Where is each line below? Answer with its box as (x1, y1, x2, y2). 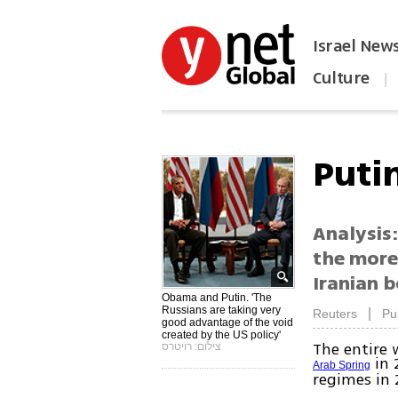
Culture (313, 66, 370, 91)
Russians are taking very (162, 304, 282, 316)
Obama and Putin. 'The (162, 291, 273, 304)
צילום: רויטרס (162, 340, 222, 353)
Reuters (313, 306, 358, 322)
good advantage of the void (162, 316, 294, 329)
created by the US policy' (162, 329, 282, 341)
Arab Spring (313, 359, 371, 372)
